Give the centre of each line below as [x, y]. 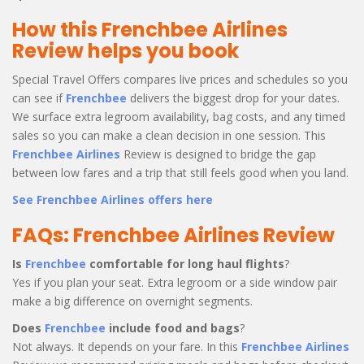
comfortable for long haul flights [185, 263]
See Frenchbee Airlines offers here [113, 199]
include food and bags [173, 327]
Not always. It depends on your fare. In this [127, 346]
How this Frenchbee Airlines [150, 29]
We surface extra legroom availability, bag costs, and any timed [179, 116]
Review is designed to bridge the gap [218, 154]
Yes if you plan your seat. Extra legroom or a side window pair [175, 282]
